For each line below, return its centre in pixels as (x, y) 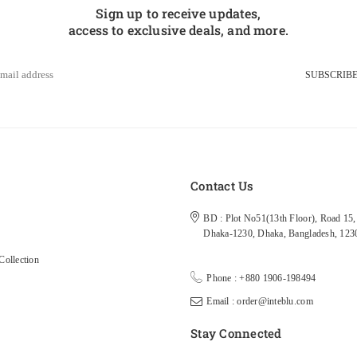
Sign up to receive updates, (178, 13)
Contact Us (222, 186)
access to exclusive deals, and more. (178, 30)
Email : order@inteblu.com (260, 301)
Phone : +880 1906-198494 (261, 278)
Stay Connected (236, 333)
